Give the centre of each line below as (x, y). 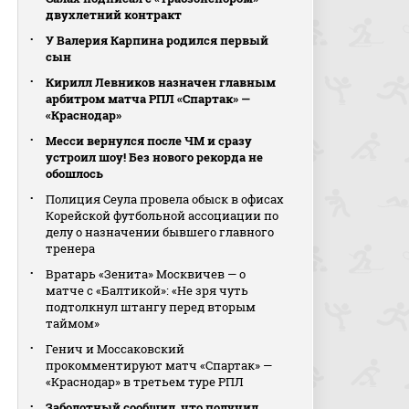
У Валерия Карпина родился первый (157, 40)
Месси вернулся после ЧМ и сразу (149, 141)
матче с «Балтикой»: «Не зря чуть (147, 290)
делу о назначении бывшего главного (160, 232)
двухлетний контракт (114, 15)
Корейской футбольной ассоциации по (163, 215)
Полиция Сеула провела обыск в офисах (165, 199)
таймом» (73, 323)
